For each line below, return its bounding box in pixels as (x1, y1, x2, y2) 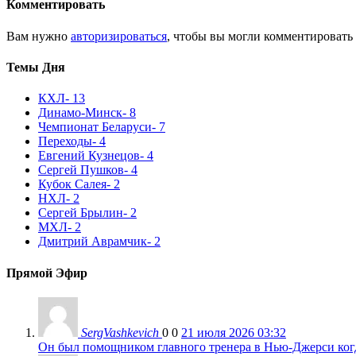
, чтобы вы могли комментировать (167, 29, 353, 43)
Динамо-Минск (38, 106, 122, 120)
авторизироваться (71, 29, 167, 43)
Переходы (38, 134, 92, 149)
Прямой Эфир (6, 265, 87, 280)
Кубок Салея (38, 177, 106, 192)
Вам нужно (6, 29, 71, 43)
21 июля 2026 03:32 (181, 325, 286, 339)
